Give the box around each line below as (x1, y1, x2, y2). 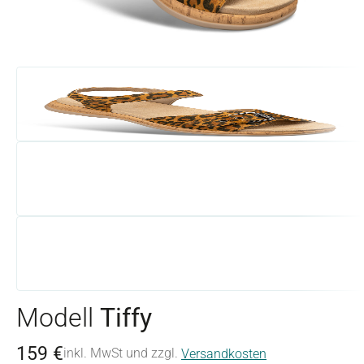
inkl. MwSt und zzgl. (63, 345, 178, 361)
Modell (16, 302, 100, 333)
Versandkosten (181, 346, 266, 362)
